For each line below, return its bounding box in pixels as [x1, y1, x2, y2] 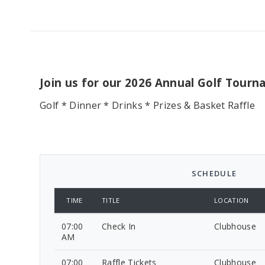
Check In [102, 220, 136, 232]
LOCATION [214, 195, 249, 205]
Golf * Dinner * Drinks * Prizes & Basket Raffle [40, 98, 256, 112]
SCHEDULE [191, 167, 237, 179]
